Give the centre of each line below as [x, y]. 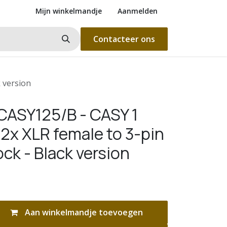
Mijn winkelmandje [69, 11]
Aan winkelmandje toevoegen [83, 212]
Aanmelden [138, 11]
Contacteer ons [124, 39]
